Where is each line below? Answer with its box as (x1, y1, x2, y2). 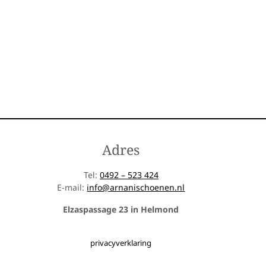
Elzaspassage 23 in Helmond (63, 204, 179, 216)
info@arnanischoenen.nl (87, 182, 185, 194)
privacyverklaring (90, 237, 152, 249)
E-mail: (57, 182, 87, 194)
